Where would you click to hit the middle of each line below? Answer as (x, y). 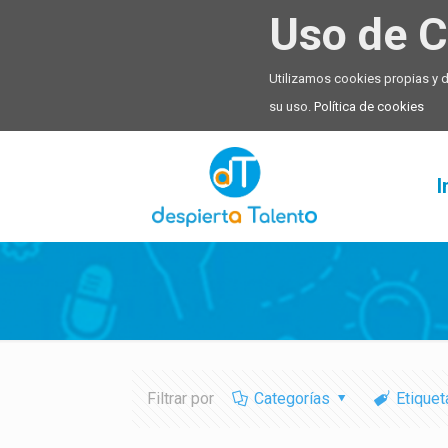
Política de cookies (368, 106)
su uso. (291, 106)
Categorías (292, 398)
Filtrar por (181, 398)
